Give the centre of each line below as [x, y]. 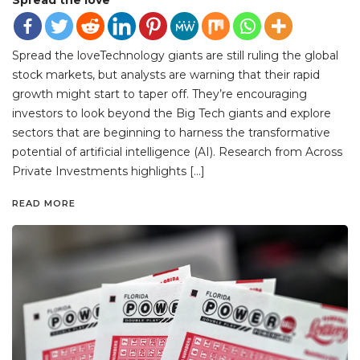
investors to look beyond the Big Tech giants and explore [172, 113]
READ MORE [44, 203]
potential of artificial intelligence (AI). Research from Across [177, 151]
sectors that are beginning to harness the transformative [171, 132]
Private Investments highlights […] [108, 171]
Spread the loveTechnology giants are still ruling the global [175, 55]
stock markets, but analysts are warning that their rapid [166, 74]
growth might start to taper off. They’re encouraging [160, 94]
